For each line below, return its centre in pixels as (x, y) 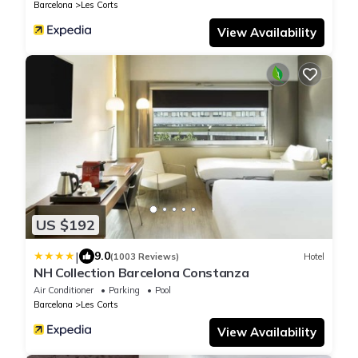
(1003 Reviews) (145, 256)
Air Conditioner (64, 290)
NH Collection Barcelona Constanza (141, 273)
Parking (124, 290)
